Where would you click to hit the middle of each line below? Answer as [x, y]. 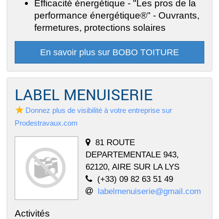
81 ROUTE [115, 142]
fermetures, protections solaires [100, 27]
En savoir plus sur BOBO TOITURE [109, 52]
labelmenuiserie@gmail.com [149, 191]
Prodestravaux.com [46, 123]
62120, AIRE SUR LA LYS [132, 166]
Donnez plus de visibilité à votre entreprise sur [99, 110]
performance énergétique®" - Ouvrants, [117, 15]
